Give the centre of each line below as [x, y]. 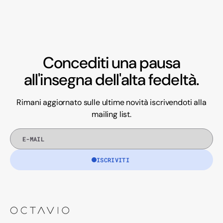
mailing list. [111, 114]
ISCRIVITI [113, 160]
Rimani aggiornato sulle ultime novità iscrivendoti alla [111, 102]
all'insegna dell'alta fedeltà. [111, 80]
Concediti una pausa [111, 63]
